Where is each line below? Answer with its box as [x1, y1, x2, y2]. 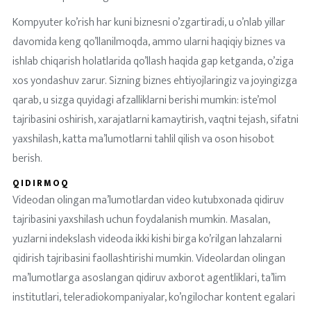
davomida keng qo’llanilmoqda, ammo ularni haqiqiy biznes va [12, 33, 285, 51]
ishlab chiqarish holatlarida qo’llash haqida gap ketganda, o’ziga [12, 52, 294, 71]
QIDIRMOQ [12, 176, 69, 191]
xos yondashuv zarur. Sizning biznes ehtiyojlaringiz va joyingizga [12, 72, 297, 90]
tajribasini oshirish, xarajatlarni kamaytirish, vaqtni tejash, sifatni [12, 110, 299, 129]
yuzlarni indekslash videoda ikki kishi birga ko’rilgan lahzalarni [12, 230, 282, 249]
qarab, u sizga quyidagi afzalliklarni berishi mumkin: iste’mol [12, 91, 276, 110]
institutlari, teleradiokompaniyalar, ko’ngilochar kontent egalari [12, 288, 295, 307]
